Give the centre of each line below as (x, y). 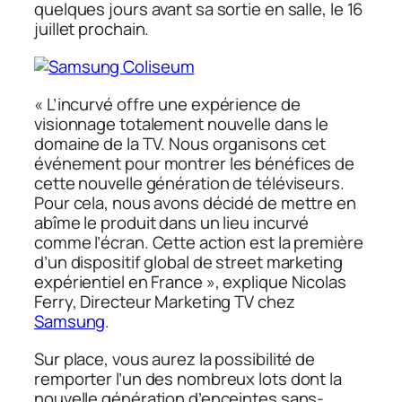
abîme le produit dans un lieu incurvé (172, 222)
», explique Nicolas (274, 281)
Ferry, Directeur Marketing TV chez (165, 301)
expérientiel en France (118, 281)
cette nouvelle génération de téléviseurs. (189, 183)
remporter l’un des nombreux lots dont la (188, 378)
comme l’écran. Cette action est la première (199, 242)
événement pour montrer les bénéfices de (195, 163)
